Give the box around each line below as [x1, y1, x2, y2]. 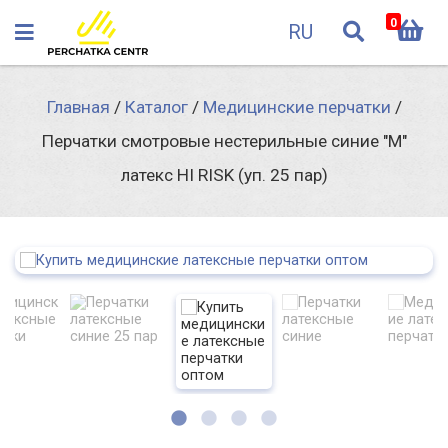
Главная [46, 97, 110, 117]
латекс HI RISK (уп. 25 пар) [120, 165, 328, 185]
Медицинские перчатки [202, 97, 391, 117]
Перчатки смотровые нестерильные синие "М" [41, 131, 407, 151]
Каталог [124, 97, 188, 117]
